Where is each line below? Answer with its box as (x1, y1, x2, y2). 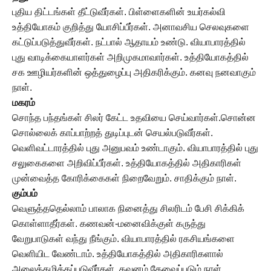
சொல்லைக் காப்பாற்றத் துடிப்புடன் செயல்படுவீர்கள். (12, 128, 213, 138)
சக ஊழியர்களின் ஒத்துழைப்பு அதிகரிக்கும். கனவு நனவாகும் (12, 67, 256, 77)
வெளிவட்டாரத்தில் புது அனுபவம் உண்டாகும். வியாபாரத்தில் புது (12, 143, 258, 153)
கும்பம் (12, 188, 38, 198)
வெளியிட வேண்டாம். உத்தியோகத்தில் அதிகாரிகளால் (12, 249, 223, 259)
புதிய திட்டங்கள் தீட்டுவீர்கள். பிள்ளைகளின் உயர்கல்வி (12, 7, 226, 17)
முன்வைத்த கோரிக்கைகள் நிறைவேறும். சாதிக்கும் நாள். (12, 173, 237, 183)
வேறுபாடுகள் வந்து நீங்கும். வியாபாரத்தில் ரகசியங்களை (12, 233, 235, 244)
